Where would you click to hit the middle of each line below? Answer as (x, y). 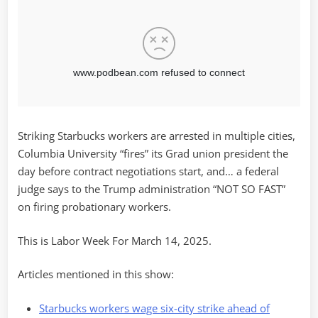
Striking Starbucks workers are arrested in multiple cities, (157, 136)
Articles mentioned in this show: (96, 274)
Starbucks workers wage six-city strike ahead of (154, 308)
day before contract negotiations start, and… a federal (148, 171)
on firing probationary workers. (94, 207)
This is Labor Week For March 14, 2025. (115, 240)
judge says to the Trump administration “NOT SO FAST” (152, 189)
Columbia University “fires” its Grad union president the (153, 154)
